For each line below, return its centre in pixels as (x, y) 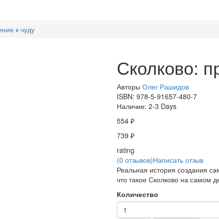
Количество (138, 194)
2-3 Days (163, 106)
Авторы (130, 87)
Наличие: (133, 106)
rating (126, 150)
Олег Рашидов (165, 87)
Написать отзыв (178, 160)
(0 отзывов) (135, 160)
